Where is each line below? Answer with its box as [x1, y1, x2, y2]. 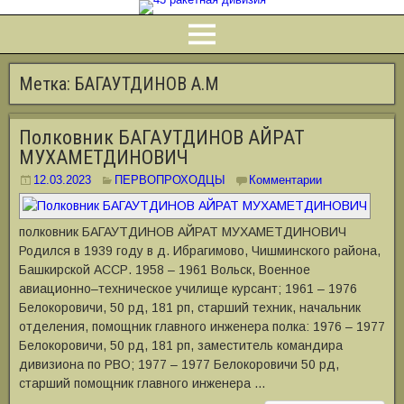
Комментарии [249, 173, 322, 187]
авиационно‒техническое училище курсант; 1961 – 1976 [19, 281, 357, 296]
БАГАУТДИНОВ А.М [75, 73, 219, 95]
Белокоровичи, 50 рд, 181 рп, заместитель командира [19, 338, 343, 353]
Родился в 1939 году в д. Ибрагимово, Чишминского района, [19, 243, 381, 258]
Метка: [19, 73, 75, 95]
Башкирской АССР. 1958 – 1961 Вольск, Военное [19, 262, 310, 277]
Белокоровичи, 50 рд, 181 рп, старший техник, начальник [19, 300, 361, 315]
